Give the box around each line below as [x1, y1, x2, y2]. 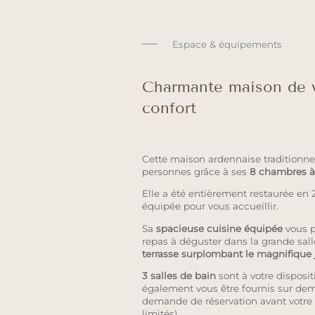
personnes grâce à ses [141, 165, 250, 177]
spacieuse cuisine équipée [155, 222, 283, 234]
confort [141, 98, 196, 118]
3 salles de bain [141, 270, 216, 282]
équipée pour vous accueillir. [141, 200, 278, 212]
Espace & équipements [172, 38, 282, 50]
